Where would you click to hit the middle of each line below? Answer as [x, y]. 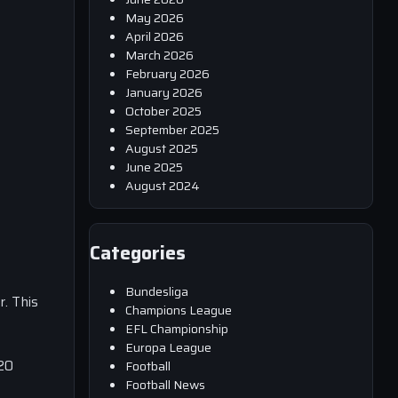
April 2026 [155, 36]
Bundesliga [157, 291]
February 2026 [167, 73]
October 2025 [163, 111]
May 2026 [155, 17]
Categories [138, 253]
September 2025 [172, 129]
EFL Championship [177, 328]
